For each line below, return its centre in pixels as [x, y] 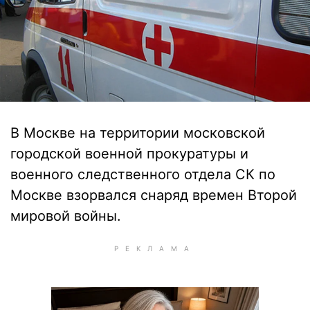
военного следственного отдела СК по [143, 174]
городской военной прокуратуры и [129, 154]
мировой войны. [66, 216]
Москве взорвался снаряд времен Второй [154, 195]
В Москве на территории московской [138, 133]
